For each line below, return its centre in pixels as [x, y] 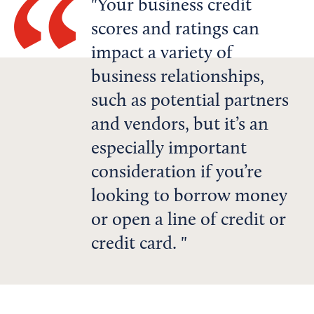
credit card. [136, 245]
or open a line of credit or [189, 221]
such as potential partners [190, 102]
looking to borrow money [189, 197]
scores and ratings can [175, 30]
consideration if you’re [177, 173]
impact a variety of [162, 54]
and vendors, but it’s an [180, 126]
